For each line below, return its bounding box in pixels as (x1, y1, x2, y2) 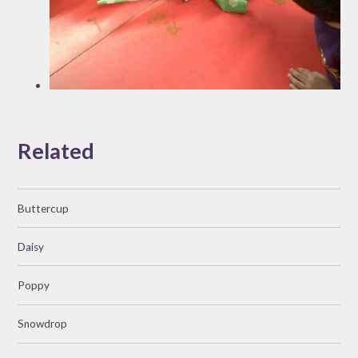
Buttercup (18, 201, 70, 215)
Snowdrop (18, 317, 68, 331)
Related (18, 137, 95, 165)
